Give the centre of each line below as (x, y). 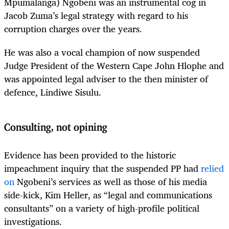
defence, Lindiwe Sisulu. (53, 92)
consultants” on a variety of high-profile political (102, 208)
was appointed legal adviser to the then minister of (106, 79)
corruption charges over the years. (73, 29)
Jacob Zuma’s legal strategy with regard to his (96, 16)
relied (212, 168)
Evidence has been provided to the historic (90, 155)
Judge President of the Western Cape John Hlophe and (114, 66)
